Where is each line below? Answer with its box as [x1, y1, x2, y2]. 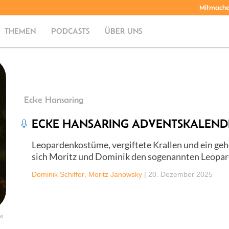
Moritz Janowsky [88, 170, 142, 178]
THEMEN [5, 27, 36, 35]
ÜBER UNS [105, 27, 143, 35]
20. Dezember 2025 [148, 170, 213, 178]
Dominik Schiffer [32, 170, 84, 178]
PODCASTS [51, 27, 90, 35]
